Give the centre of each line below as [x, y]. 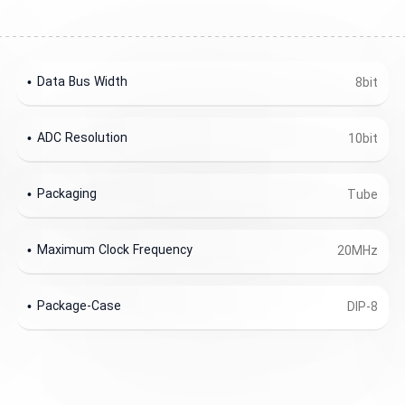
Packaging [67, 194]
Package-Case [80, 306]
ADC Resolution [83, 138]
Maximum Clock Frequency [115, 250]
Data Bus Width [83, 82]
